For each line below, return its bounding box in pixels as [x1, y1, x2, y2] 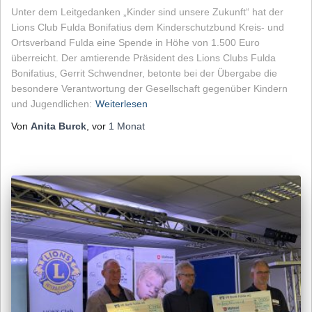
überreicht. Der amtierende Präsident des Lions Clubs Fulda [11, 52, 276, 63]
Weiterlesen [95, 97, 148, 109]
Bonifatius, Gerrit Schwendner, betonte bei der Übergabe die [11, 67, 277, 79]
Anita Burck [31, 120, 86, 132]
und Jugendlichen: [11, 97, 92, 109]
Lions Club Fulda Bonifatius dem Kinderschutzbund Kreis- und [11, 21, 284, 33]
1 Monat [109, 120, 145, 132]
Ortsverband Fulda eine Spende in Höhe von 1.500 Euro [11, 36, 260, 48]
